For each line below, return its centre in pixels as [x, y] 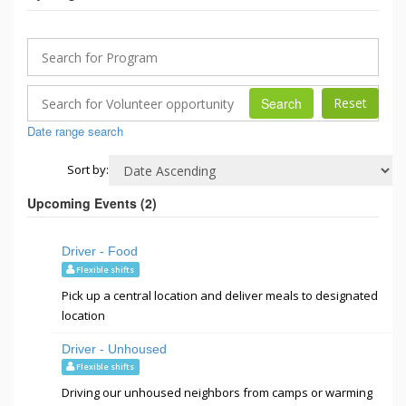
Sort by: [87, 169]
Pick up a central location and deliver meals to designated [220, 295]
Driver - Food [100, 251]
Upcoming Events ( [86, 203]
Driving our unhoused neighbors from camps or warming [217, 393]
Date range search [75, 131]
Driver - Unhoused [114, 348]
